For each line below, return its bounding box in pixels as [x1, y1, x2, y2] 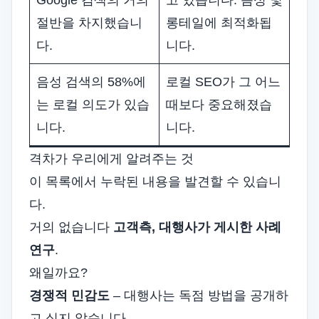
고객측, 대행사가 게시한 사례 [113, 220, 281, 234]
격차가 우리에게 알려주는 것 [29, 152, 194, 166]
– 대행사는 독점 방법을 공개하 [110, 288, 288, 303]
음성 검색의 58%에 [36, 75, 146, 89]
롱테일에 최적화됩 [166, 16, 272, 30]
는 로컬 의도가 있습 [36, 98, 150, 112]
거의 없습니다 [29, 220, 113, 234]
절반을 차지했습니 [36, 16, 142, 30]
